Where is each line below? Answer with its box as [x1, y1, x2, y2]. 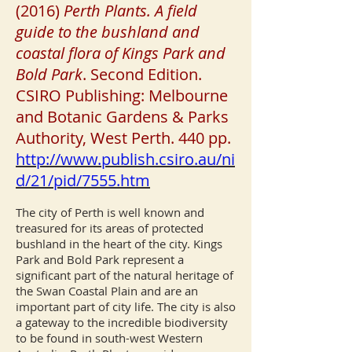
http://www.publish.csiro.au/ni [16, 148, 235, 170]
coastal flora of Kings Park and [16, 42, 225, 64]
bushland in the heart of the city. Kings [16, 236, 222, 251]
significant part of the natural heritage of [16, 267, 233, 283]
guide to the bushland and [16, 21, 200, 42]
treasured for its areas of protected [16, 220, 203, 236]
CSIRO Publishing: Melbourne [16, 85, 228, 106]
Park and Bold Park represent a [16, 251, 184, 267]
